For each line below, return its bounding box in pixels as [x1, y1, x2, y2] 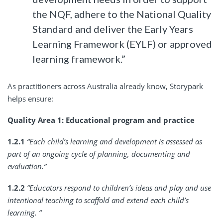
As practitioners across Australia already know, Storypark [7, 81, 203, 91]
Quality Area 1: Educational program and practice [7, 114, 195, 125]
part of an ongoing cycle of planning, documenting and [7, 148, 190, 159]
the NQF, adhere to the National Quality [32, 7, 212, 20]
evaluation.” [7, 161, 46, 171]
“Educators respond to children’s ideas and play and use [27, 182, 211, 193]
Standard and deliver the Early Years [32, 22, 194, 35]
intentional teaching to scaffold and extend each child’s [7, 195, 189, 205]
